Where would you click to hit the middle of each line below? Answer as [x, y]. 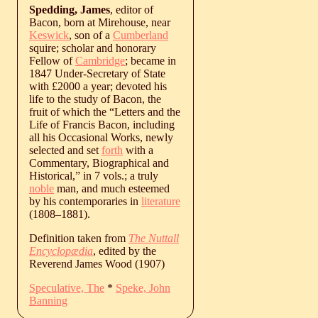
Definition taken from [79, 238]
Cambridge [100, 60]
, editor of [132, 9]
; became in [150, 60]
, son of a [91, 35]
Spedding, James [70, 9]
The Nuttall [154, 238]
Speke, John [143, 287]
